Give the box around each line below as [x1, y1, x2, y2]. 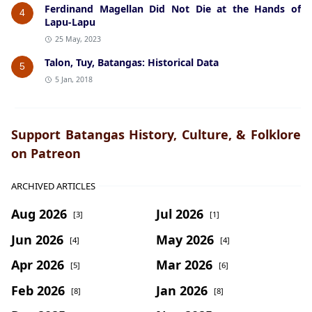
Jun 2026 [11, 231, 63, 248]
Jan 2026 [156, 281, 208, 299]
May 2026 [156, 231, 214, 248]
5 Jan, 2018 [54, 75, 93, 85]
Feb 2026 [11, 281, 65, 299]
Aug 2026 [11, 205, 67, 222]
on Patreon [11, 145, 81, 162]
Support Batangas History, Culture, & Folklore [11, 126, 301, 143]
